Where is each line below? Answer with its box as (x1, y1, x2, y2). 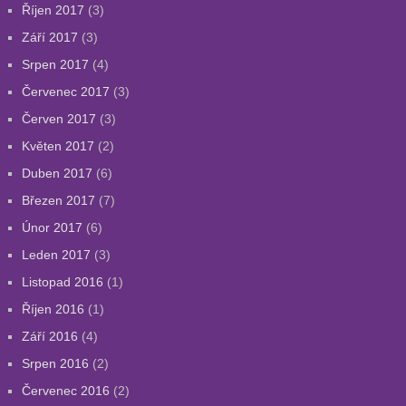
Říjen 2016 (21, 302, 84, 316)
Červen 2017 (21, 111, 96, 126)
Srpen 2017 (21, 57, 89, 72)
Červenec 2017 (21, 84, 110, 99)
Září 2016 (21, 329, 78, 343)
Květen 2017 (21, 139, 94, 153)
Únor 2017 (21, 220, 82, 235)
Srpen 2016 (21, 356, 89, 371)
